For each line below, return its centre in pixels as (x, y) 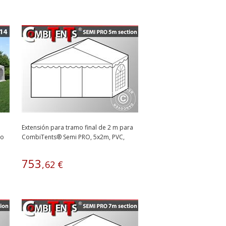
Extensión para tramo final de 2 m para (77, 127)
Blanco (32, 147)
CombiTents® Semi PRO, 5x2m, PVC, (73, 137)
